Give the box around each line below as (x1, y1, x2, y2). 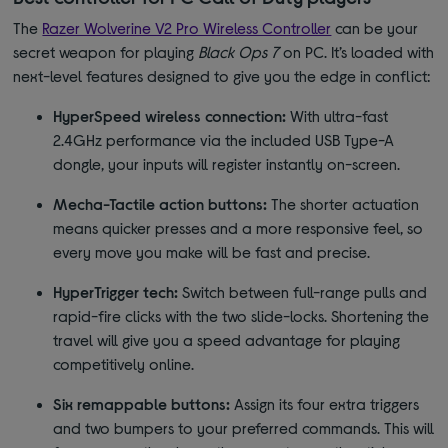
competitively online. (53, 354, 195, 374)
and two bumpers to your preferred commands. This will (53, 418, 435, 438)
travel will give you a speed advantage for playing (53, 330, 401, 350)
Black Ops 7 (198, 42, 280, 62)
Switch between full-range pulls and (178, 282, 428, 302)
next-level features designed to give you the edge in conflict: (13, 66, 431, 86)
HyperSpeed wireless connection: (53, 106, 287, 126)
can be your (331, 18, 419, 38)
